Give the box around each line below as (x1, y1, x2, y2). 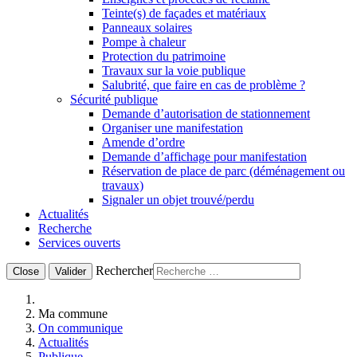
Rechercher (96, 264, 153, 277)
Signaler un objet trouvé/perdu (102, 193, 254, 206)
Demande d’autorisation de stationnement (102, 107, 310, 120)
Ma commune (38, 307, 108, 320)
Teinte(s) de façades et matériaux (102, 6, 266, 20)
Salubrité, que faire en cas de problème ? (102, 78, 305, 92)
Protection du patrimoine (102, 49, 226, 63)
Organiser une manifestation (102, 121, 243, 135)
